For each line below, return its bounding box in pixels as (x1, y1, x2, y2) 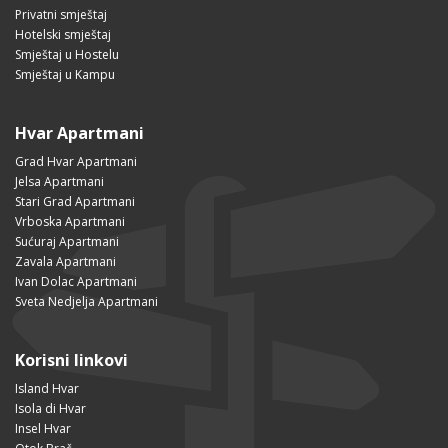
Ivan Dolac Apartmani (15, 273, 137, 291)
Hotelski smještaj (15, 26, 111, 44)
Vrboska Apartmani (15, 213, 125, 231)
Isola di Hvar (15, 400, 86, 418)
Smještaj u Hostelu (15, 46, 119, 64)
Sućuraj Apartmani (15, 233, 119, 251)
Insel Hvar (15, 420, 71, 438)
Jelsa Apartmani (15, 173, 104, 191)
